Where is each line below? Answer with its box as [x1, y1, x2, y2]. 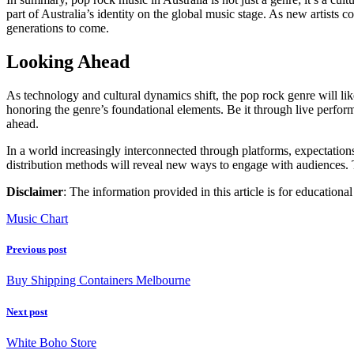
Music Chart [6, 212, 68, 226]
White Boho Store [6, 335, 96, 349]
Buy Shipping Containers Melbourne [6, 273, 190, 288]
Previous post [6, 243, 66, 256]
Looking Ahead [6, 51, 130, 73]
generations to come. [6, 21, 109, 36]
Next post [6, 305, 47, 318]
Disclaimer [6, 185, 63, 199]
